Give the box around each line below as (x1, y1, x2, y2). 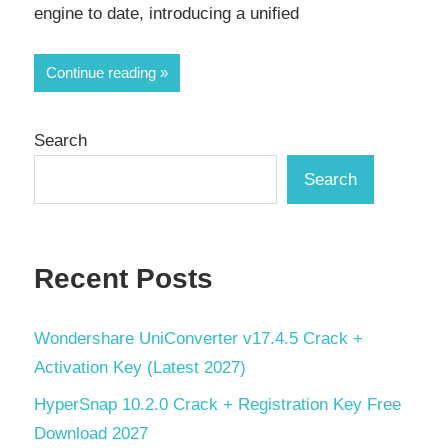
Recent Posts (34, 263, 213, 295)
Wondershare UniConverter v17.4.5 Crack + (34, 328, 363, 348)
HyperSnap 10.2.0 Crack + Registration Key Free (34, 394, 401, 414)
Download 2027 (34, 423, 148, 443)
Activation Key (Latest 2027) (34, 357, 246, 377)
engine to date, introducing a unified (34, 4, 299, 24)
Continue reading (46, 63, 156, 81)
